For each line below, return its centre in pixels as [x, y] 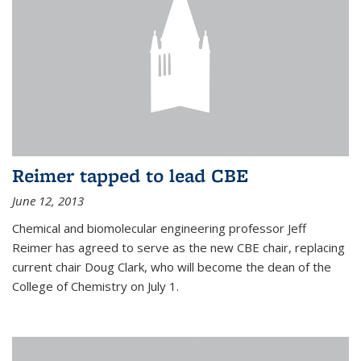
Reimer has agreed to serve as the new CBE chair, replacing [178, 248]
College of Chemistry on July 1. [95, 286]
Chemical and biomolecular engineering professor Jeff [159, 228]
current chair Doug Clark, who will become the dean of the [172, 267]
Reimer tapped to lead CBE [130, 176]
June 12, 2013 [48, 201]
